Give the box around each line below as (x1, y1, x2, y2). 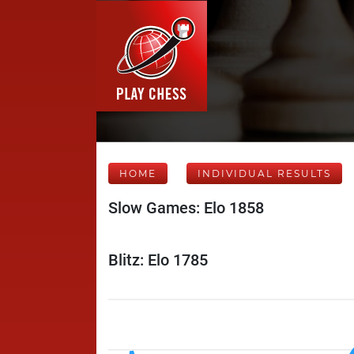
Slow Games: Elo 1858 (108, 198, 264, 217)
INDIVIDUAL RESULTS (198, 168, 331, 179)
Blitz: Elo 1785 (108, 250, 208, 269)
